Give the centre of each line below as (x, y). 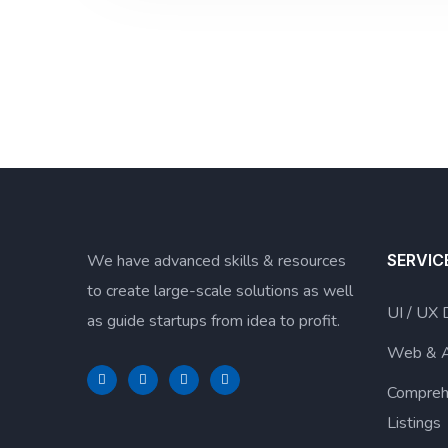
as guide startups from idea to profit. (213, 320)
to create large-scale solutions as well (220, 290)
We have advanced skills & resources (216, 260)
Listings (414, 422)
